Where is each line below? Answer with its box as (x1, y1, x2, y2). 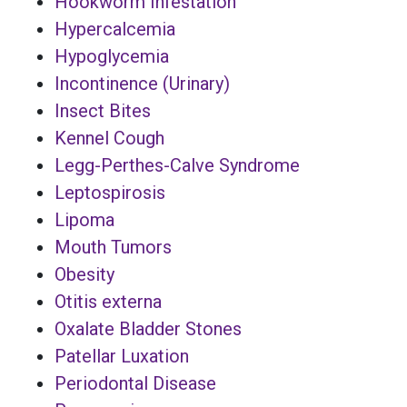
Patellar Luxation (55, 344, 189, 367)
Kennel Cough (55, 126, 164, 149)
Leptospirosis (55, 181, 165, 203)
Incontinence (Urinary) (55, 72, 230, 94)
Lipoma (55, 208, 114, 231)
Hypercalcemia (55, 17, 175, 40)
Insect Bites (55, 99, 151, 122)
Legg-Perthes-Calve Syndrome (55, 154, 300, 176)
